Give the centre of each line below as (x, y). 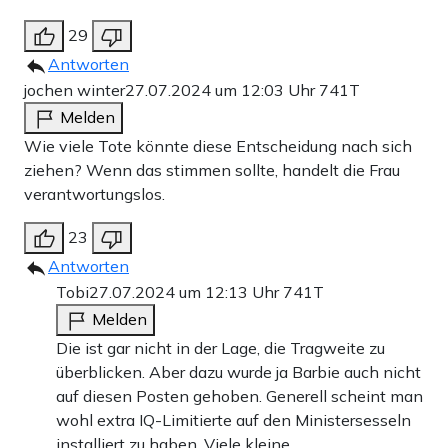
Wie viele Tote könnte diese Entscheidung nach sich (218, 145)
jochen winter (74, 89)
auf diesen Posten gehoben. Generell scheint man (239, 395)
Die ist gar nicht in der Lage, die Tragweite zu (220, 347)
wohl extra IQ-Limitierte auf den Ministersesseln (233, 419)
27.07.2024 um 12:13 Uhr (186, 291)
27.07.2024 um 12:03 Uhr (222, 89)
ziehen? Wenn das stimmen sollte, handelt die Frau (212, 169)
